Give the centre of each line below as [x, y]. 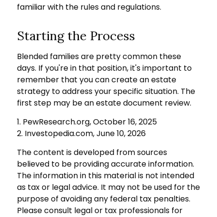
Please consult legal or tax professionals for [100, 210]
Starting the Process [76, 35]
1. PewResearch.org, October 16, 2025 [87, 122]
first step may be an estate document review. [104, 103]
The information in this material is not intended [106, 175]
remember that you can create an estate [97, 79]
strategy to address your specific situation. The [106, 91]
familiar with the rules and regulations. [89, 7]
